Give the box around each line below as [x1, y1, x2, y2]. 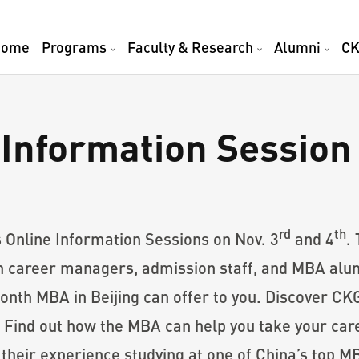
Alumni [274, 38, 321, 56]
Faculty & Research [127, 38, 253, 56]
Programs [42, 38, 107, 56]
